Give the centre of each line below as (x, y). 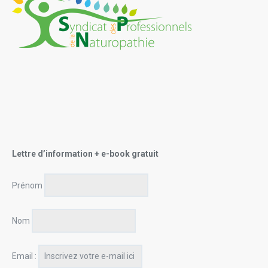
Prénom (27, 185)
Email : (24, 256)
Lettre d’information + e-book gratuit (85, 154)
